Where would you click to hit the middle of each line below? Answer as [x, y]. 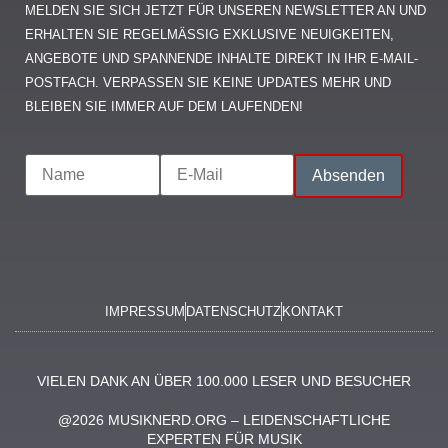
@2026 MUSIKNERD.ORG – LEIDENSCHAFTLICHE [224, 419]
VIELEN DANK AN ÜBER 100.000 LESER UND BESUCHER [224, 380]
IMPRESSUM [145, 311]
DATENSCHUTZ [233, 311]
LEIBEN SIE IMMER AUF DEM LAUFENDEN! [162, 107]
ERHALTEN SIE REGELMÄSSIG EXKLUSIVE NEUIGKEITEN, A [209, 35]
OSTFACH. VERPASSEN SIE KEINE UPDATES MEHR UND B [208, 83]
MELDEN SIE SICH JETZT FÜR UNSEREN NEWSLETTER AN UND [225, 11]
